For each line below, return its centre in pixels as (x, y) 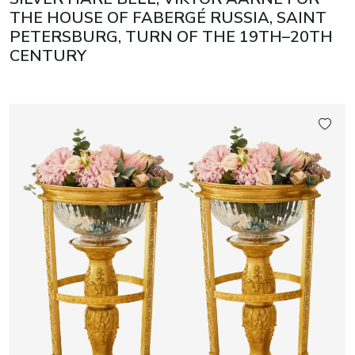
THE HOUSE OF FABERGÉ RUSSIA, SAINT (168, 18)
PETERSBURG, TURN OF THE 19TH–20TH (171, 37)
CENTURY (48, 56)
